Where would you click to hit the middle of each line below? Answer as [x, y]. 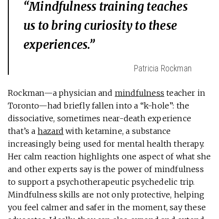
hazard [51, 131]
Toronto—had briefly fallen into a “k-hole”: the [99, 106]
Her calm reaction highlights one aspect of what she [109, 157]
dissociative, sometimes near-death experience [100, 119]
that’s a [23, 131]
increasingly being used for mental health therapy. [106, 144]
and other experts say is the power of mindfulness [106, 169]
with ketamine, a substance [117, 131]
